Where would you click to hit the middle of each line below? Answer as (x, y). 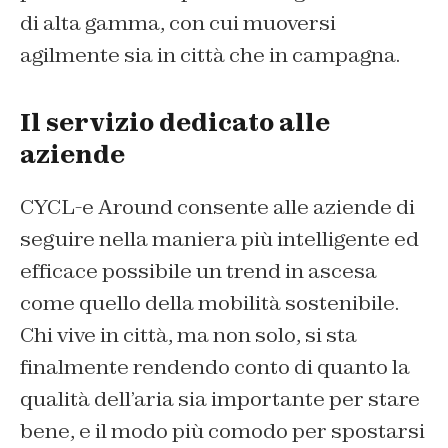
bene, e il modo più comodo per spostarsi (222, 430)
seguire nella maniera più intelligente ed (219, 238)
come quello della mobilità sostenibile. (209, 302)
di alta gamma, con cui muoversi (178, 22)
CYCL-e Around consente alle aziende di (217, 206)
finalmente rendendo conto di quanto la (215, 366)
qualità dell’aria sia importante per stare (220, 398)
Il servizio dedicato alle (175, 122)
